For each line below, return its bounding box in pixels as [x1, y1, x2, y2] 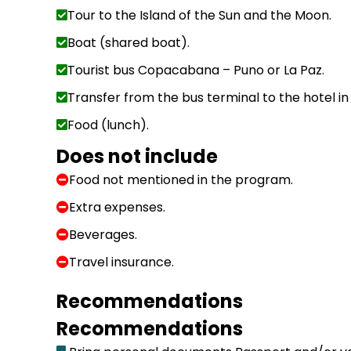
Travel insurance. [69, 252, 174, 271]
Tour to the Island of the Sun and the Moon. [67, 5, 331, 24]
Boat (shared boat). [67, 33, 190, 52]
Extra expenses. [69, 197, 165, 216]
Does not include [56, 143, 218, 169]
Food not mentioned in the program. [69, 170, 293, 189]
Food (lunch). [67, 115, 149, 134]
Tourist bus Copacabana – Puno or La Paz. [67, 60, 324, 79]
